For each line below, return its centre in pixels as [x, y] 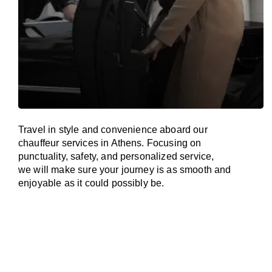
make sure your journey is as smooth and [141, 170]
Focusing [167, 143]
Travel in [37, 130]
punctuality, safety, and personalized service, [116, 156]
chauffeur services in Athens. [81, 143]
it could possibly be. [121, 183]
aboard [175, 130]
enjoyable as [48, 183]
